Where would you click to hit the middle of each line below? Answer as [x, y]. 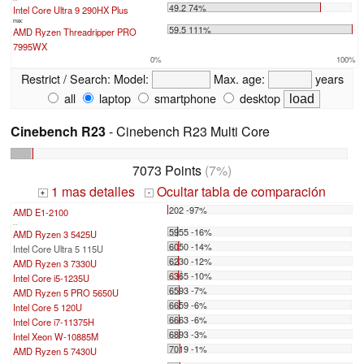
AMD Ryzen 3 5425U [55, 234]
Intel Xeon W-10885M [56, 337]
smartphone [184, 97]
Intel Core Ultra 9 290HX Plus [71, 9]
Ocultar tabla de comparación [240, 192]
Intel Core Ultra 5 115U [58, 249]
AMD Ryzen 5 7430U [55, 351]
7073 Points [167, 171]
